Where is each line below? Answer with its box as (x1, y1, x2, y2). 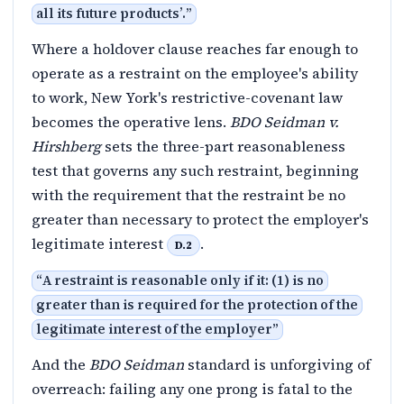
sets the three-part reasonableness (101, 136, 345, 157)
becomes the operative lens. (32, 112, 230, 133)
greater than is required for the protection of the (36, 296, 358, 315)
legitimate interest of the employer (36, 320, 272, 339)
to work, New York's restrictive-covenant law (32, 87, 343, 108)
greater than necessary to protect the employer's (32, 209, 369, 230)
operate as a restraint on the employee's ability (32, 63, 358, 84)
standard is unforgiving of (184, 354, 371, 375)
